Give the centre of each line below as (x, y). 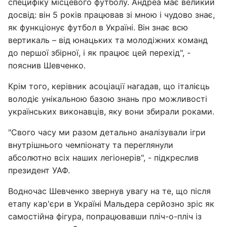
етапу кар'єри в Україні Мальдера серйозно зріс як (111, 204)
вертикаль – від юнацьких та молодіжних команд (108, 40)
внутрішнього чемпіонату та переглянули (91, 145)
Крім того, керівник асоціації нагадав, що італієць (109, 86)
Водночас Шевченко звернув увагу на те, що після (109, 191)
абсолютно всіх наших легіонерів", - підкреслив (103, 158)
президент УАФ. (39, 170)
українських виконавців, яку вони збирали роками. (111, 111)
